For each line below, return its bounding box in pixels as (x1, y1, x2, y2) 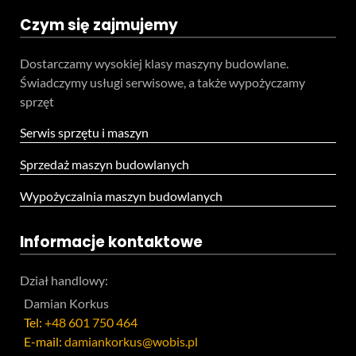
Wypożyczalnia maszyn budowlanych (20, 188, 222, 203)
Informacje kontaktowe (20, 231, 203, 253)
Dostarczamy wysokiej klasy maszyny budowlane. (20, 56, 288, 71)
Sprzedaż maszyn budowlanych (20, 157, 189, 172)
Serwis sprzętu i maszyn (20, 125, 149, 140)
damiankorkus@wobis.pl (64, 334, 198, 349)
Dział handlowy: (20, 273, 108, 288)
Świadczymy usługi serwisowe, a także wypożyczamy (20, 75, 305, 90)
